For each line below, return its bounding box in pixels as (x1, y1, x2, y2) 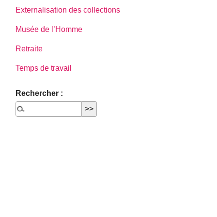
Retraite (15, 44, 43, 53)
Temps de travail (15, 63, 72, 72)
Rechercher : (15, 89, 63, 97)
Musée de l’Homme (15, 25, 83, 33)
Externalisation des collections (15, 5, 121, 14)
